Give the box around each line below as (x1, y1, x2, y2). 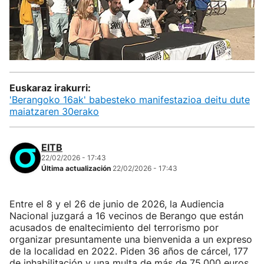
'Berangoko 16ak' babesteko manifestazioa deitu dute (9, 94, 250, 105)
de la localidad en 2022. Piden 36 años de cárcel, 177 (9, 245, 248, 257)
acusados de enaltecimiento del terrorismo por (9, 222, 219, 233)
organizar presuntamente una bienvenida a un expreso (9, 233, 252, 245)
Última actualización (41, 164, 113, 173)
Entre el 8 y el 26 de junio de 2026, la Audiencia (9, 198, 224, 210)
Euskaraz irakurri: (9, 82, 91, 94)
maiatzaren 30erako (9, 105, 99, 117)
